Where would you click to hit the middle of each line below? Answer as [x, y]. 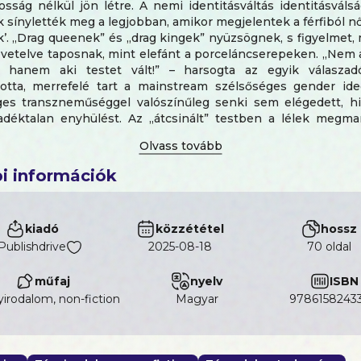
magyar [202, 299]
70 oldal [329, 247]
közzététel [190, 228]
